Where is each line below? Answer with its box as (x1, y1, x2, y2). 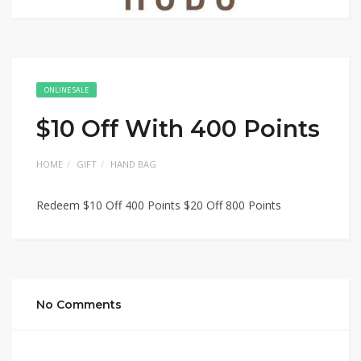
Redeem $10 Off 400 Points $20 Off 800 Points (36, 197, 281, 213)
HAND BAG (110, 157, 156, 170)
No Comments (36, 297, 122, 312)
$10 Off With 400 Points (36, 114, 320, 143)
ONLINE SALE (44, 84, 89, 95)
